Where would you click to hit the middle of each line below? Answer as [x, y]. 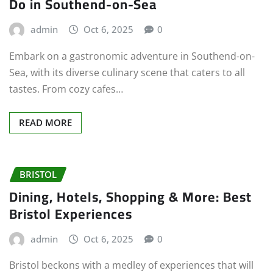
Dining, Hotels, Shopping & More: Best [130, 197]
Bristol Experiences [71, 214]
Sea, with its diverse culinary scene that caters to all [127, 72]
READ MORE [45, 122]
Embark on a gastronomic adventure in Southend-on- [132, 56]
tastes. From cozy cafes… [66, 89]
